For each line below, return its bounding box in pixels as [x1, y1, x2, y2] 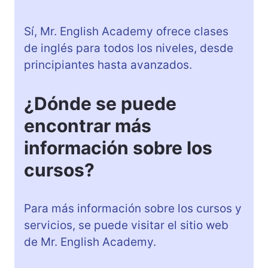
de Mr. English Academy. [24, 234, 156, 249]
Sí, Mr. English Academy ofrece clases [24, 24, 229, 38]
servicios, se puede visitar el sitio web [24, 218, 229, 232]
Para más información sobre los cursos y [24, 201, 242, 215]
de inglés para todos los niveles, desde [24, 41, 233, 55]
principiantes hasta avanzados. [24, 57, 192, 72]
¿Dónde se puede [24, 92, 176, 114]
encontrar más [24, 114, 151, 136]
